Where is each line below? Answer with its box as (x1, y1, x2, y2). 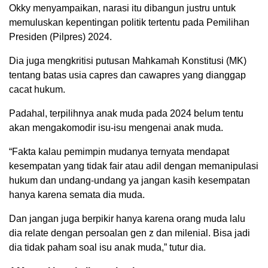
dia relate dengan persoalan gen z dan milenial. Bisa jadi (9, 228, 250, 239)
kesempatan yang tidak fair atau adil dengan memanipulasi (9, 161, 258, 172)
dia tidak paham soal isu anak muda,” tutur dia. (9, 242, 206, 253)
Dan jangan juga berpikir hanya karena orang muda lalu (9, 214, 245, 224)
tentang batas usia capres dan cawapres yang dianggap (9, 70, 246, 81)
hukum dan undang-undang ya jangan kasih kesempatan (9, 175, 250, 186)
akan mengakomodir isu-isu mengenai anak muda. (9, 123, 223, 133)
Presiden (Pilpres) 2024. (9, 32, 112, 42)
